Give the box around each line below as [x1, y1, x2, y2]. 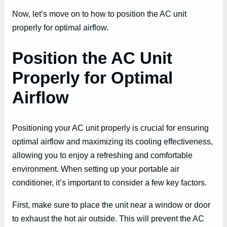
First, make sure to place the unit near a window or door [12, 200, 210, 209]
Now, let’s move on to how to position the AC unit [12, 9, 186, 18]
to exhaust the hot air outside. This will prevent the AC [12, 213, 204, 223]
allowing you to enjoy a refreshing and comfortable [12, 150, 193, 160]
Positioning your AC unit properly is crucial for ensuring [12, 123, 209, 133]
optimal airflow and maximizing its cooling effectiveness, [12, 137, 213, 146]
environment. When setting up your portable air [12, 164, 179, 174]
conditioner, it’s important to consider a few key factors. [12, 178, 207, 187]
